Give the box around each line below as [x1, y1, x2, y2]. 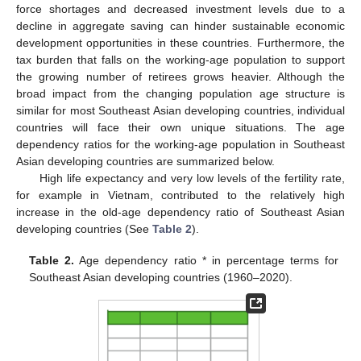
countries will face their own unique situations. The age [16, 121, 345, 135]
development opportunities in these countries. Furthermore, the [16, 36, 345, 50]
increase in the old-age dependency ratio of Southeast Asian [16, 205, 345, 219]
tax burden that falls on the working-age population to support [16, 53, 345, 67]
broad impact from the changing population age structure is [16, 87, 345, 101]
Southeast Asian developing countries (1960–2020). [29, 270, 293, 284]
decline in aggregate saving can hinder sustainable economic [16, 19, 345, 33]
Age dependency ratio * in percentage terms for [74, 253, 338, 267]
